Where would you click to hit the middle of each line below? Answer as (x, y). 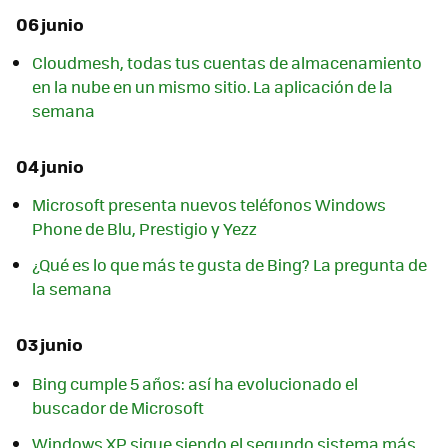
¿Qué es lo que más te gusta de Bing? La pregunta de (229, 265)
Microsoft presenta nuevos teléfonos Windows (209, 205)
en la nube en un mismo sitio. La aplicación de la (212, 87)
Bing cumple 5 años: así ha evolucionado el (195, 383)
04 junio (50, 166)
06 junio (50, 23)
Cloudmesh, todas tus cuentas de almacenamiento (227, 63)
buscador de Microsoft (118, 407)
